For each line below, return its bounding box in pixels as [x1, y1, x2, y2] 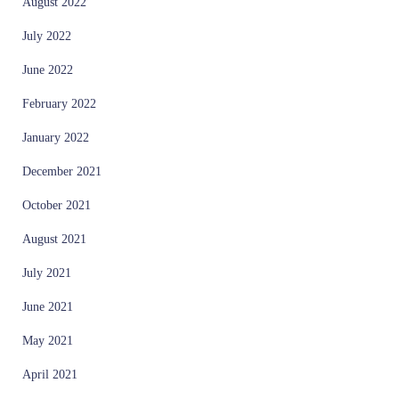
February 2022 [22, 96, 96, 110]
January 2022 [22, 130, 89, 144]
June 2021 [22, 299, 73, 313]
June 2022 [22, 62, 73, 77]
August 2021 [22, 232, 86, 246]
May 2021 [22, 333, 73, 347]
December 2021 [22, 164, 102, 178]
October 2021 [22, 198, 91, 212]
